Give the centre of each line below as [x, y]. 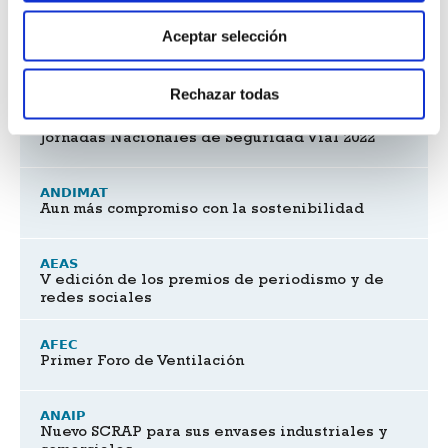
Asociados [74, 63]
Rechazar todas [224, 94]
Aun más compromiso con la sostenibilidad [202, 210]
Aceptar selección [224, 35]
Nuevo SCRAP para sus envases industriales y [214, 433]
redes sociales [96, 299]
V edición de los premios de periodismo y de [212, 281]
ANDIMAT [74, 192]
